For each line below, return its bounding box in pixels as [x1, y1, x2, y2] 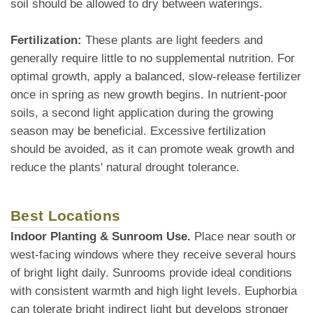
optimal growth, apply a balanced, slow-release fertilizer [10, 70, 301, 84]
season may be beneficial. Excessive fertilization [10, 124, 265, 138]
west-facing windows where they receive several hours [10, 248, 296, 262]
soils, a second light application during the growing [10, 106, 273, 120]
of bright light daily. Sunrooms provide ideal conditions [10, 266, 292, 280]
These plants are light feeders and [85, 34, 263, 48]
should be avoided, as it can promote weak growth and [10, 143, 294, 156]
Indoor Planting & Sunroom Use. [10, 230, 191, 244]
